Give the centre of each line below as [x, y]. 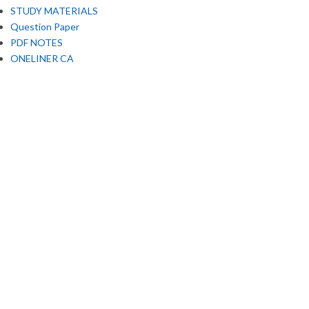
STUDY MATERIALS [54, 11]
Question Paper [45, 27]
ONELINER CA [42, 59]
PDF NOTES [37, 43]
